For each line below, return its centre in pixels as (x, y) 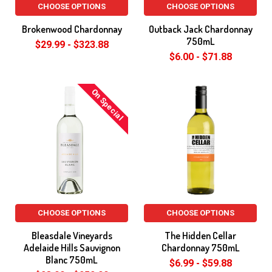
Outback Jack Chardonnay (200, 29)
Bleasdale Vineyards (72, 236)
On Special (107, 104)
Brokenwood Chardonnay (72, 29)
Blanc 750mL (72, 260)
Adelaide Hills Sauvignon (72, 248)
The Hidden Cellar (200, 236)
